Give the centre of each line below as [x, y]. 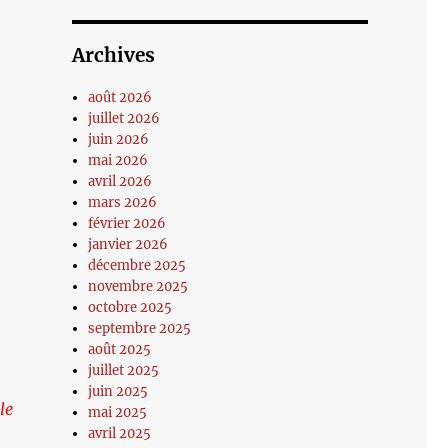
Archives [113, 55]
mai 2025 [118, 412]
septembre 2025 [140, 328]
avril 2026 [120, 181]
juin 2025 [118, 391]
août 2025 [120, 349]
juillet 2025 [124, 370]
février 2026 [127, 223]
